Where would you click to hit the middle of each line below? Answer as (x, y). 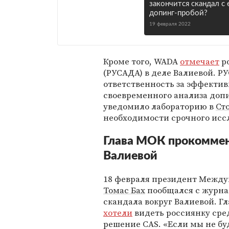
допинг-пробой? (178, 13)
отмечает (200, 61)
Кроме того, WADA (142, 61)
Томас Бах (124, 190)
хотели (118, 213)
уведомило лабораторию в (159, 106)
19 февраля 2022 (170, 24)
